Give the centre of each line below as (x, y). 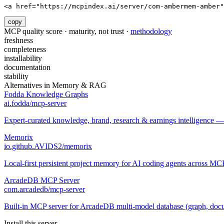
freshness (18, 40)
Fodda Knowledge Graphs (46, 94)
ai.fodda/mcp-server (35, 103)
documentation (27, 67)
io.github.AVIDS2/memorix (48, 146)
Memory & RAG (79, 85)
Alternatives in (28, 85)
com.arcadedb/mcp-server (44, 189)
